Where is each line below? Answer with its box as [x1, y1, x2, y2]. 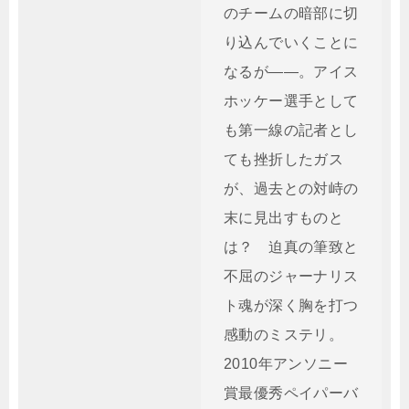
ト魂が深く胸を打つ [224, 298, 359, 313]
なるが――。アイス [224, 64, 359, 79]
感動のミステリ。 [224, 327, 344, 342]
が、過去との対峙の [224, 181, 359, 196]
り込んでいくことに [224, 35, 359, 50]
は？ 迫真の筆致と [224, 239, 359, 255]
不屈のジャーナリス [224, 268, 359, 284]
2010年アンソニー [224, 356, 348, 372]
